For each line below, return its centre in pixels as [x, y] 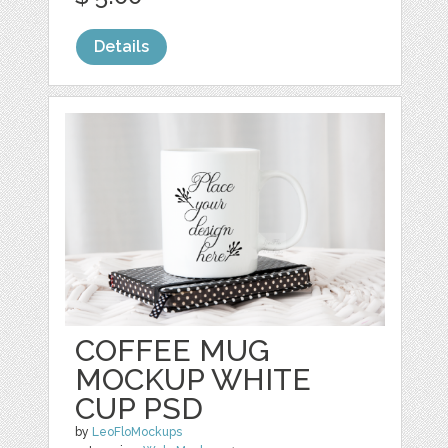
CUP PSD [139, 408]
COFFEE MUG [173, 350]
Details [122, 46]
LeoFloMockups [137, 431]
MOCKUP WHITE [193, 379]
